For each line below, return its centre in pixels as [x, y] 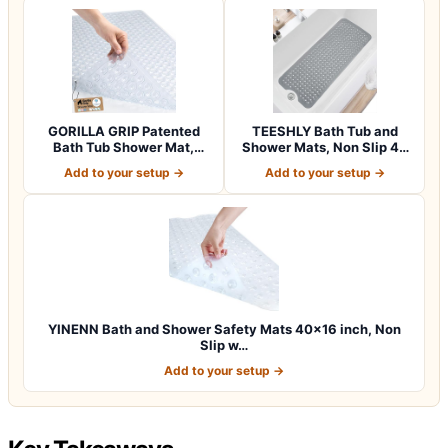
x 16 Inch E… [324, 162]
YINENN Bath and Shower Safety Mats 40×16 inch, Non [224, 328]
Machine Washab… [123, 162]
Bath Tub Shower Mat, [123, 146]
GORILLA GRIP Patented [123, 130]
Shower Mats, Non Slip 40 [324, 146]
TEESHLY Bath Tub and [324, 130]
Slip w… [224, 344]
